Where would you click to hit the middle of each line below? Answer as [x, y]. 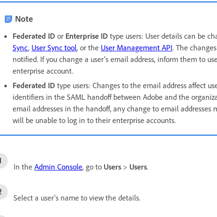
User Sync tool [54, 48]
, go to [93, 167]
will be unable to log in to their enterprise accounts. [94, 120]
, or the [89, 48]
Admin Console [58, 167]
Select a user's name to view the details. [77, 198]
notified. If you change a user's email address [83, 59]
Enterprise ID [87, 36]
